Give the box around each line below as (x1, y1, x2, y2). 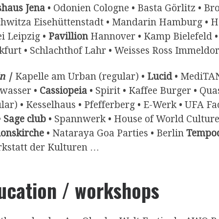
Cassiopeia (40, 85, 87, 96)
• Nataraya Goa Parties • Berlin (44, 127, 186, 139)
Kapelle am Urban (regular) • (15, 70, 147, 82)
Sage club (3, 113, 46, 125)
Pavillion (48, 30, 88, 42)
